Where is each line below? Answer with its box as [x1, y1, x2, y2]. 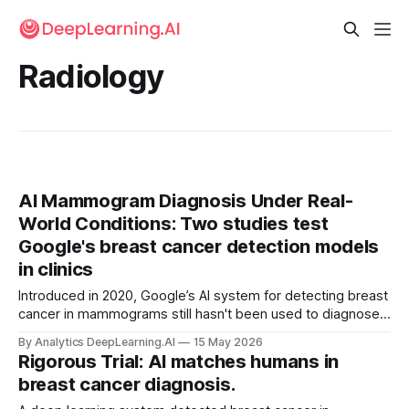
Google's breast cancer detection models [18, 236, 380, 258]
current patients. [18, 324, 120, 341]
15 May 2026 [193, 335, 263, 350]
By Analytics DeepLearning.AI [18, 335, 175, 350]
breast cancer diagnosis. [18, 373, 236, 396]
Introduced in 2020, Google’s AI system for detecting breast [18, 288, 388, 305]
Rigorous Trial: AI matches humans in [18, 351, 339, 373]
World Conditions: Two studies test [18, 213, 329, 236]
